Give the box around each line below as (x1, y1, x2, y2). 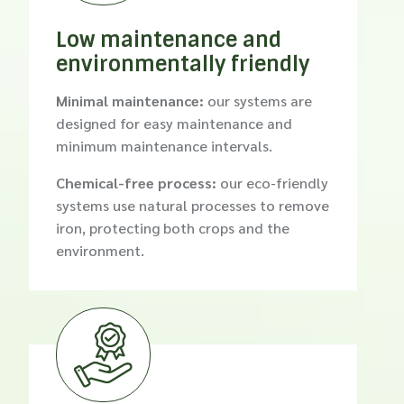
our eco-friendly (216, 172, 329, 192)
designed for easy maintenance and (56, 113, 293, 133)
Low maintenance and (56, 25, 282, 53)
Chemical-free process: (56, 172, 217, 192)
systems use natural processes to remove (56, 195, 330, 215)
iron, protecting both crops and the (56, 217, 290, 237)
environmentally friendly (56, 50, 310, 78)
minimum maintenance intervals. (56, 135, 273, 155)
